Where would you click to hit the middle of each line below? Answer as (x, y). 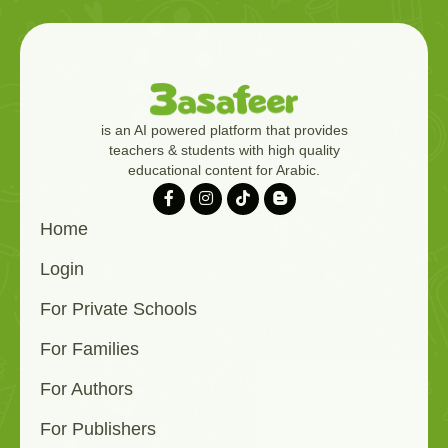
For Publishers (98, 429)
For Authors (86, 389)
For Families (89, 349)
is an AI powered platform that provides (224, 130)
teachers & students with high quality (224, 150)
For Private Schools (118, 309)
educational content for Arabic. (224, 170)
